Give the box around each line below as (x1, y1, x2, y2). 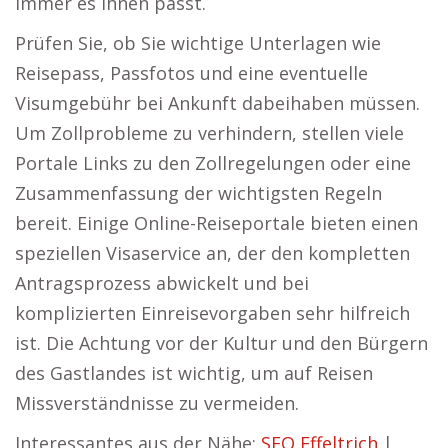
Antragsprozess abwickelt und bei (15, 271, 309, 295)
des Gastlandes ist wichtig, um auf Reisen (15, 361, 373, 385)
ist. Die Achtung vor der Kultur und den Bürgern (15, 331, 428, 355)
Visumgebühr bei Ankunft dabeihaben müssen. (15, 91, 420, 115)
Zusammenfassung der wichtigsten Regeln (15, 181, 382, 205)
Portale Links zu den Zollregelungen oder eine (15, 151, 411, 175)
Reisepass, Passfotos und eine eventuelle (15, 61, 368, 85)
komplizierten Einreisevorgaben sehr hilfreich (15, 301, 410, 325)
